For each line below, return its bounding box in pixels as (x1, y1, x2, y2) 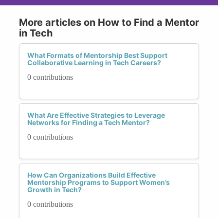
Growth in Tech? (27, 185, 82, 194)
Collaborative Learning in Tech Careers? (27, 58, 161, 67)
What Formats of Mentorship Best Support (27, 51, 167, 59)
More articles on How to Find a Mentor (19, 16, 199, 28)
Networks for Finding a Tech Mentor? (27, 118, 150, 127)
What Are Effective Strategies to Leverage (27, 110, 165, 119)
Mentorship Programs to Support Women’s (27, 178, 170, 186)
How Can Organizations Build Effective (27, 170, 156, 179)
